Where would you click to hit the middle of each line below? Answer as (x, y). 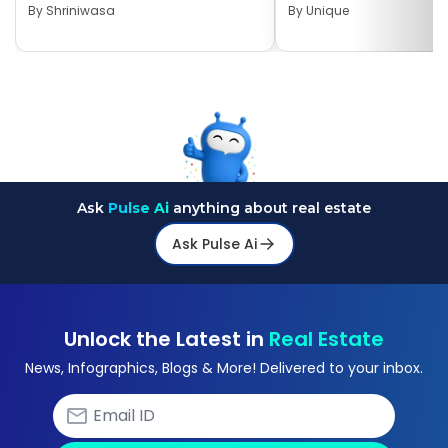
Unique (327, 10)
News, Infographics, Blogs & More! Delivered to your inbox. (224, 368)
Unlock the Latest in (166, 339)
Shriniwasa (80, 10)
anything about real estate (270, 208)
